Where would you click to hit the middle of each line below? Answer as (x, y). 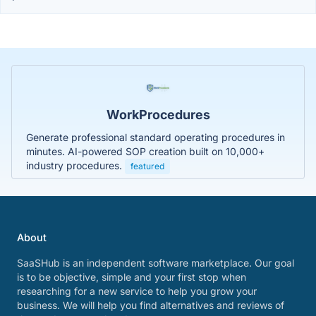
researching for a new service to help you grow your (137, 291)
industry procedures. (75, 165)
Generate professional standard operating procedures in (156, 137)
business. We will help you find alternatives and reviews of (151, 305)
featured (147, 166)
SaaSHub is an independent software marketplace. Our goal (156, 263)
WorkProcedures (158, 114)
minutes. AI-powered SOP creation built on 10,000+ (145, 151)
